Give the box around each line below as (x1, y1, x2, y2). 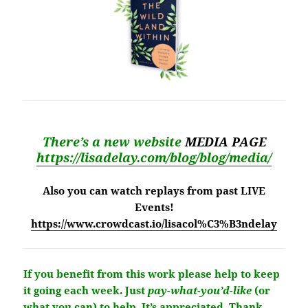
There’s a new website (42, 133, 185, 151)
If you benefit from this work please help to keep (23, 267, 280, 281)
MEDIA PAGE (184, 133, 266, 151)
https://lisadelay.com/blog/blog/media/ (36, 149, 272, 166)
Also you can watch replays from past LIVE (43, 184, 265, 198)
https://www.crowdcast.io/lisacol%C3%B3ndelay (31, 217, 277, 231)
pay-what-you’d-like (148, 283, 252, 298)
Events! (134, 200, 174, 214)
